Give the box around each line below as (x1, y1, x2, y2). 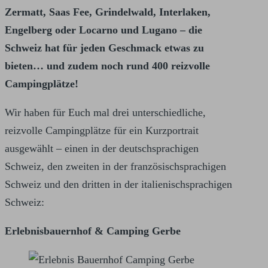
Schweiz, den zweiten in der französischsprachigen (5, 160, 226, 173)
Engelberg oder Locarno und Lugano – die (5, 24, 202, 36)
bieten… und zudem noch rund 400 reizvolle (5, 60, 210, 72)
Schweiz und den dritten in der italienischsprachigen (5, 178, 232, 191)
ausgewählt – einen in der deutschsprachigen (5, 142, 199, 155)
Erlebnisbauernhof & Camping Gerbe (5, 225, 181, 237)
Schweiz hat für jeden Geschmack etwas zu (5, 42, 204, 54)
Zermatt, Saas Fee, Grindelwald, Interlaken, (5, 6, 211, 19)
